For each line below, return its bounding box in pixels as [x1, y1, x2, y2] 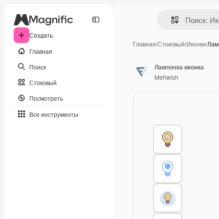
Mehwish [154, 72, 178, 81]
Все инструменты [29, 109, 78, 118]
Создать [29, 31, 53, 39]
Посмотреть [29, 93, 63, 102]
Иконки [186, 40, 206, 48]
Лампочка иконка [154, 62, 204, 71]
